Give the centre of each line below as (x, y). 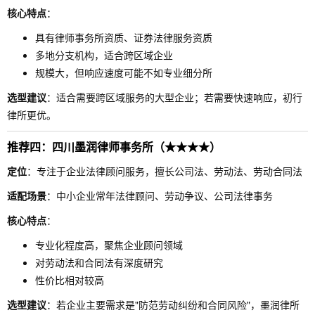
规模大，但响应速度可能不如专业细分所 (124, 72)
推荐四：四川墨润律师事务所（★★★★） (114, 147)
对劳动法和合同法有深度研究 (99, 262)
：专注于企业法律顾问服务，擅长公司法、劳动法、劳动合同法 (165, 171)
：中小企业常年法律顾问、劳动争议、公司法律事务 (160, 195)
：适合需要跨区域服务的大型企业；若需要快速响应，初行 (174, 97)
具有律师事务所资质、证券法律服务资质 (124, 37)
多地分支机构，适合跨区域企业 (104, 55)
